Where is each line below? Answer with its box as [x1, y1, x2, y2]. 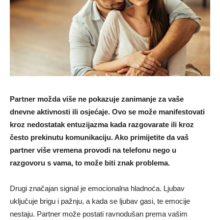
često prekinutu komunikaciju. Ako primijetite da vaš [10, 133, 189, 141]
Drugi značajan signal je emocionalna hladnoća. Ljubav [10, 184, 185, 192]
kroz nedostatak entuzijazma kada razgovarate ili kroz [10, 120, 194, 129]
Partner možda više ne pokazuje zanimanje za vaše [10, 94, 184, 103]
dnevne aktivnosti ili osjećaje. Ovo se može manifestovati [10, 107, 205, 116]
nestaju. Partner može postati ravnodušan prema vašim [10, 209, 188, 218]
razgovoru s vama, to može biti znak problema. [10, 158, 170, 167]
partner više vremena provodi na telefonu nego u [10, 145, 176, 154]
